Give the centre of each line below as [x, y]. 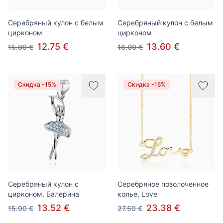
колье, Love [137, 194]
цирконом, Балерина [44, 194]
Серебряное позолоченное [163, 184]
